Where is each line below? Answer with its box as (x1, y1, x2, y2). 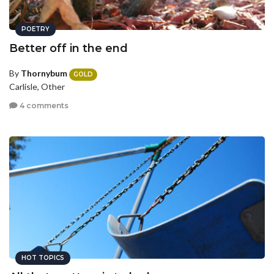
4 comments (18, 101, 68, 111)
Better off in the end (9, 42, 128, 56)
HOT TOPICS (21, 253, 64, 262)
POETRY (21, 25, 50, 34)
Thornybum (21, 68, 67, 79)
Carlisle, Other (9, 81, 65, 92)
